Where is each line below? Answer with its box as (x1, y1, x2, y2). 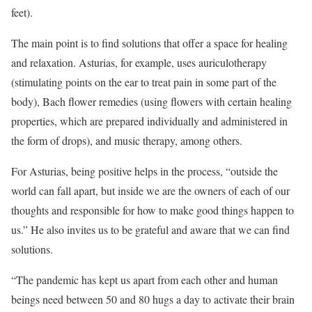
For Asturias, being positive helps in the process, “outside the (11, 163, 278, 178)
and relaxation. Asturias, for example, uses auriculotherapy (11, 54, 267, 70)
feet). (11, 4, 33, 19)
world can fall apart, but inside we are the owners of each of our (11, 182, 290, 198)
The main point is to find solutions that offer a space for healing (11, 35, 288, 50)
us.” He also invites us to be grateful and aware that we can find (11, 221, 290, 237)
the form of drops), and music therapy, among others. (11, 132, 242, 148)
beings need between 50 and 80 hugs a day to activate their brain (11, 291, 295, 306)
